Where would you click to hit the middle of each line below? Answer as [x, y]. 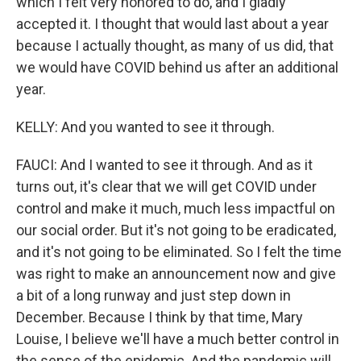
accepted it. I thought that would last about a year [172, 24]
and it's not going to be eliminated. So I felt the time [179, 252]
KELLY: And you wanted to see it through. [145, 127]
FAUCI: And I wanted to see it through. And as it [164, 165]
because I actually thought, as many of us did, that [175, 46]
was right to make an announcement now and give [176, 274]
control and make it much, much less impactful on [176, 208]
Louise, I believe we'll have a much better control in [178, 339]
